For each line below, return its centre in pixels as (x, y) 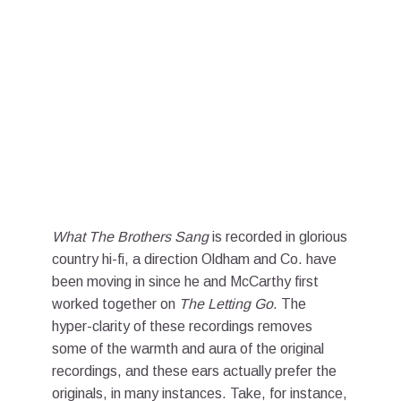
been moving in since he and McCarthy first (185, 281)
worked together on (115, 303)
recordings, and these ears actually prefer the (194, 371)
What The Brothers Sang (130, 236)
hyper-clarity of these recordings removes (182, 326)
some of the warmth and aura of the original (188, 348)
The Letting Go (226, 303)
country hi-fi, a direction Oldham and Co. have (194, 259)
